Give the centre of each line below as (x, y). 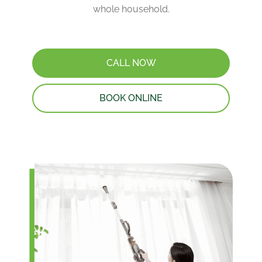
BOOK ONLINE (131, 98)
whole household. (131, 9)
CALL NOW (131, 63)
